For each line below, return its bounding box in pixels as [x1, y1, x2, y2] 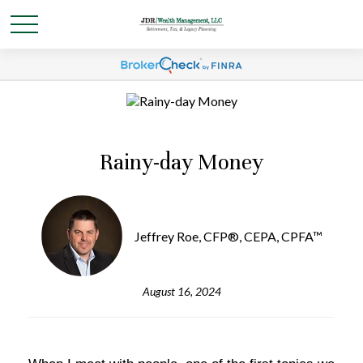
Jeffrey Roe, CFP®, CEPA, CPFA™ [134, 228, 322, 244]
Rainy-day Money [100, 149, 263, 176]
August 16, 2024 [142, 284, 221, 298]
